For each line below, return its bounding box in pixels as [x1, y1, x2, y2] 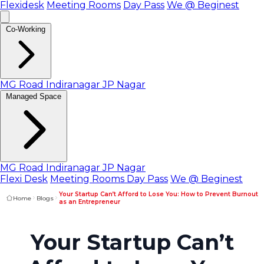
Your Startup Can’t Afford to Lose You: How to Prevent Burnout [59, 190, 258, 198]
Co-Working [6, 25, 45, 34]
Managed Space [6, 92, 61, 101]
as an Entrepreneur [59, 198, 120, 206]
